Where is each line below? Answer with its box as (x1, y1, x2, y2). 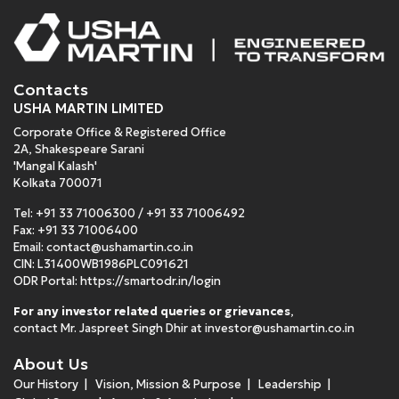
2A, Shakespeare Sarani (13, 142, 144, 158)
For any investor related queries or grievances (13, 304, 290, 320)
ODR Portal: (13, 273, 80, 289)
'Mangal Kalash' (13, 159, 97, 175)
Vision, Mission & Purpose (95, 377, 241, 393)
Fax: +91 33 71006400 (13, 223, 138, 239)
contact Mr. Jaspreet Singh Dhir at (13, 321, 205, 337)
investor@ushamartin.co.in (205, 321, 354, 337)
